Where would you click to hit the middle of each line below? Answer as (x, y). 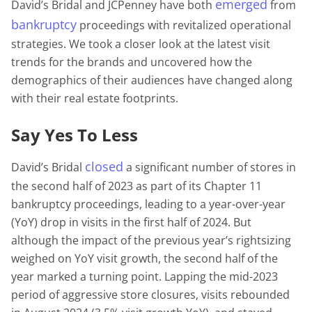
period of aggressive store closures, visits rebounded (150, 294)
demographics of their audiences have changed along (152, 80)
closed (104, 166)
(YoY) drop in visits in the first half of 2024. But (131, 222)
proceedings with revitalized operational (184, 25)
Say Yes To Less (75, 134)
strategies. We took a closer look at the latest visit (141, 44)
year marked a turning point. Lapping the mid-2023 (145, 276)
